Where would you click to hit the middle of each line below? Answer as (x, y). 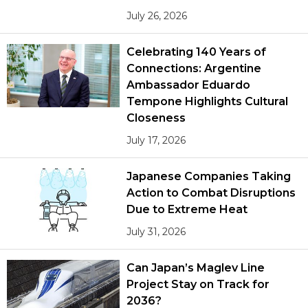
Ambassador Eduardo (189, 85)
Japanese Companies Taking (209, 176)
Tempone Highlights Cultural (207, 101)
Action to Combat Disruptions (211, 192)
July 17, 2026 (156, 140)
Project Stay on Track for (198, 284)
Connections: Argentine (194, 68)
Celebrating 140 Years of (196, 52)
